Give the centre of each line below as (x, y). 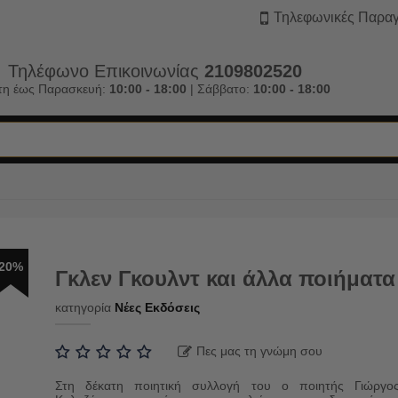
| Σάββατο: (219, 89)
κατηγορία (83, 307)
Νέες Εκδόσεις (157, 307)
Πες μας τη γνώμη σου (259, 350)
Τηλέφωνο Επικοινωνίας (106, 71)
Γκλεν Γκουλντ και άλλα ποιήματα (225, 279)
